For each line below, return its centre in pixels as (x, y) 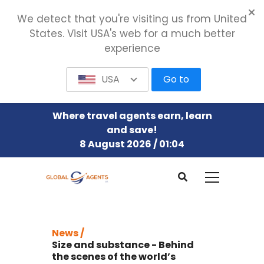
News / (68, 233)
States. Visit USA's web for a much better (132, 34)
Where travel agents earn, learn (132, 116)
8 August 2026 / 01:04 (132, 144)
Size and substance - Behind (123, 245)
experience (132, 48)
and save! (132, 130)
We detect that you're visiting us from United (132, 19)
